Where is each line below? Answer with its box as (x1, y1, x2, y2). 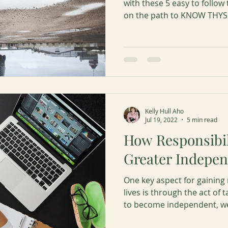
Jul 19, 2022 (145, 116, 178, 124)
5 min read (187, 116, 217, 124)
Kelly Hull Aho (145, 106, 184, 115)
